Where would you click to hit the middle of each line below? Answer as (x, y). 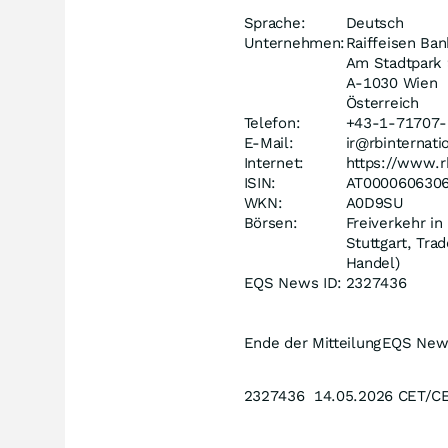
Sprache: (274, 23)
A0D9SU (374, 203)
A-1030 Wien (391, 83)
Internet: (273, 163)
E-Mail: (268, 143)
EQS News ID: (293, 283)
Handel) (372, 263)
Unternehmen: (294, 43)
